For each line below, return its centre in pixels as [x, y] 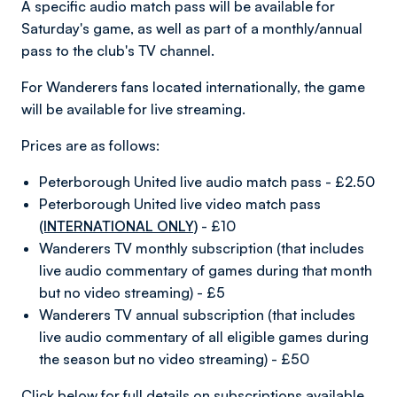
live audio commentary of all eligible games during [204, 337]
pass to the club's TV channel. [118, 51]
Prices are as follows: [90, 145]
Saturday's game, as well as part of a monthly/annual [192, 28]
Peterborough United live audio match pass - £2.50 [207, 182]
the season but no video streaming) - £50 [174, 359]
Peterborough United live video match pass [180, 204]
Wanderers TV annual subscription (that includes [197, 315]
